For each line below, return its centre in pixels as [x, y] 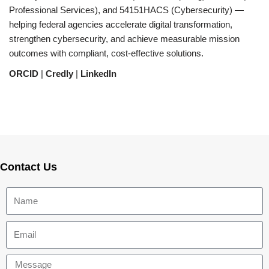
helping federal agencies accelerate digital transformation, [121, 24]
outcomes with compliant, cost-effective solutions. [106, 53]
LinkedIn [98, 73]
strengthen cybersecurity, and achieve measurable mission [124, 38]
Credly [59, 73]
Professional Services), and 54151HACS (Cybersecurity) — [126, 10]
